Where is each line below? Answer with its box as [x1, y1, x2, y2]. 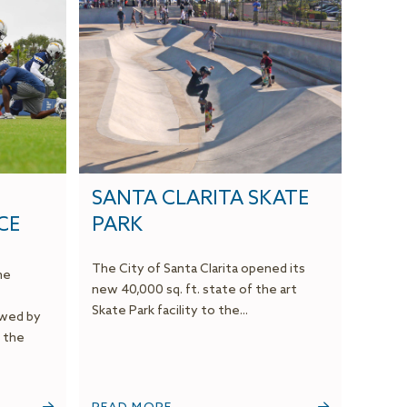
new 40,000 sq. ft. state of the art [91, 283, 297, 299]
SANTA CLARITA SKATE [91, 187, 309, 212]
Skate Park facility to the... [91, 303, 248, 320]
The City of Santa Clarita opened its [91, 262, 305, 278]
